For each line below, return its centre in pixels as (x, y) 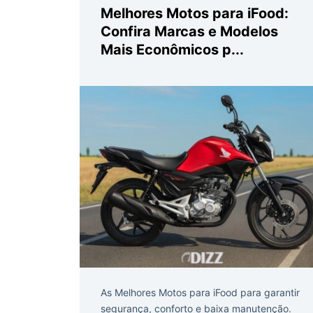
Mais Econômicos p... (172, 49)
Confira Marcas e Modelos (189, 31)
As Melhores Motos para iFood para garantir (200, 292)
